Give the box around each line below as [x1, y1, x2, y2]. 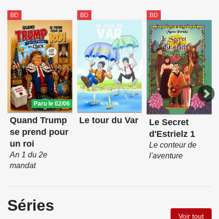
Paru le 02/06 [33, 100, 70, 108]
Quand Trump [9, 115, 67, 126]
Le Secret [149, 117, 189, 128]
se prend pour [9, 127, 68, 137]
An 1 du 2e [9, 151, 47, 159]
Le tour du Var [79, 115, 139, 125]
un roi [9, 139, 34, 149]
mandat [9, 161, 36, 170]
